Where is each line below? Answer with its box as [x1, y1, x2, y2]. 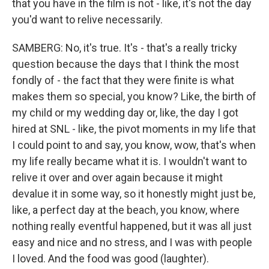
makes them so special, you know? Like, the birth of [12, 90, 256, 103]
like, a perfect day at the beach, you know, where [12, 204, 240, 216]
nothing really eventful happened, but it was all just [12, 220, 252, 232]
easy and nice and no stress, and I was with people [12, 236, 252, 249]
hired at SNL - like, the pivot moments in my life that [12, 122, 256, 135]
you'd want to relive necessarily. [12, 13, 163, 26]
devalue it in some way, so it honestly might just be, [12, 187, 255, 200]
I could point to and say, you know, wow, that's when [12, 139, 256, 151]
